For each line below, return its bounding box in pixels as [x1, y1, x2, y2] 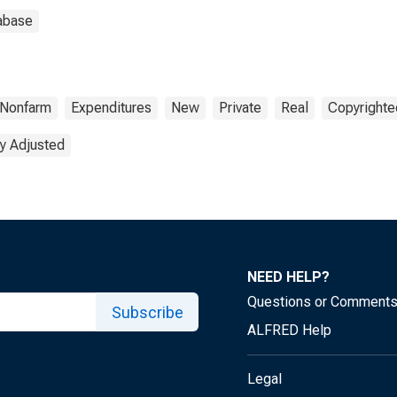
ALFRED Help [247, 322, 331, 339]
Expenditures [71, 99, 152, 116]
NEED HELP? [247, 269, 330, 285]
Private [219, 99, 261, 116]
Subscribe [111, 302, 183, 322]
